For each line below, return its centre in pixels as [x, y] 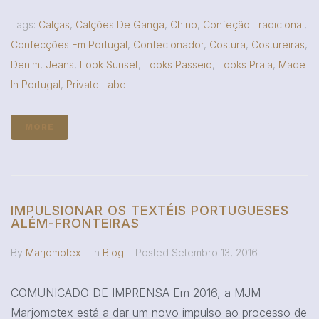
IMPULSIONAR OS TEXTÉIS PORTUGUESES [150, 210]
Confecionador [168, 44]
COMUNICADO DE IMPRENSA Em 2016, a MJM [136, 292]
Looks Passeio [178, 64]
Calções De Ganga [120, 24]
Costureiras [278, 44]
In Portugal [36, 84]
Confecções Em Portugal [69, 44]
